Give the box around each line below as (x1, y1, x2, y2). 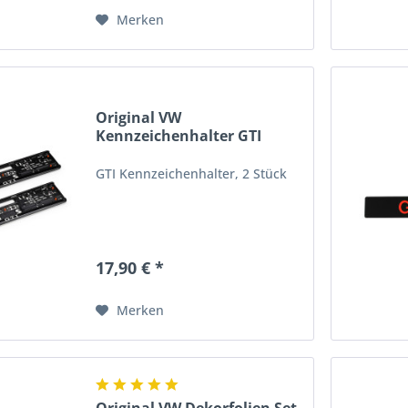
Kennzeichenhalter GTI (96, 126, 262, 147)
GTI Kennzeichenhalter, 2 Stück (96, 165, 288, 183)
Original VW (96, 107, 182, 128)
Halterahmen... (96, 144, 208, 165)
